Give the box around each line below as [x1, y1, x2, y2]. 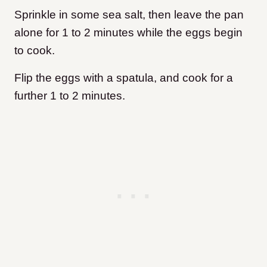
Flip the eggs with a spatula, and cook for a [14, 72, 233, 85]
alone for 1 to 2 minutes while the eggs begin [14, 26, 243, 39]
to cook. [14, 44, 58, 57]
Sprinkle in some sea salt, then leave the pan [14, 8, 244, 21]
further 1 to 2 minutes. [14, 89, 128, 103]
